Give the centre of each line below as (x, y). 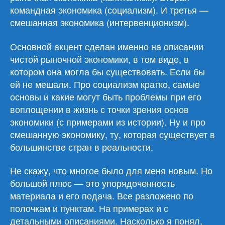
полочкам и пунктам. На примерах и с (89, 208)
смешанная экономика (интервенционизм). (101, 22)
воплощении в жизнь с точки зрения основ (99, 109)
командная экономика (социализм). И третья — (109, 10)
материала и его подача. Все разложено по (102, 195)
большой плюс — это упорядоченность (92, 183)
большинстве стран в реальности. (82, 146)
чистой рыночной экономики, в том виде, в (99, 59)
